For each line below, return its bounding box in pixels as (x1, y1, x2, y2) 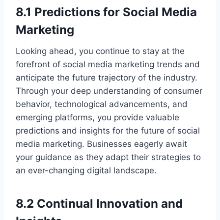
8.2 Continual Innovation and (16, 196, 183, 211)
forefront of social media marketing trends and (16, 59, 200, 70)
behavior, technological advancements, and (16, 99, 188, 110)
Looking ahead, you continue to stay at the (16, 46, 185, 56)
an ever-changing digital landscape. (16, 165, 157, 176)
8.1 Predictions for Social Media (16, 5, 197, 20)
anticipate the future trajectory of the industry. (16, 73, 197, 83)
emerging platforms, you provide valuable (16, 112, 179, 123)
